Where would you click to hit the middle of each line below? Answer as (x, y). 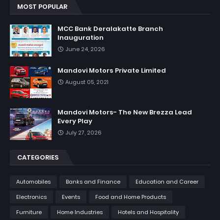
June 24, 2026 (85, 49)
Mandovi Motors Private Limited (112, 70)
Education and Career (167, 181)
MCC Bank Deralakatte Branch (110, 28)
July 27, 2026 (83, 132)
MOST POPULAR (42, 6)
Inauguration (81, 37)
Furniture (29, 212)
